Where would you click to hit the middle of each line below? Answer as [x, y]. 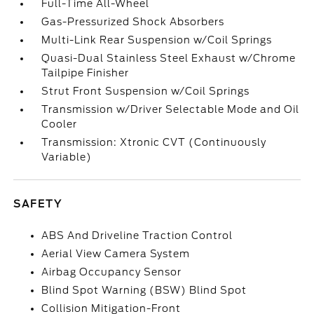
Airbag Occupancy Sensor [112, 272]
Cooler [60, 124]
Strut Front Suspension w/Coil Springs [146, 91]
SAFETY [38, 204]
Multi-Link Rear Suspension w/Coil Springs [157, 40]
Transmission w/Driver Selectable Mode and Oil [171, 109]
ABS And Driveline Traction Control [137, 235]
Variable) [67, 157]
